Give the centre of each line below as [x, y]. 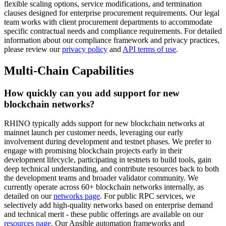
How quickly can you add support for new [92, 93]
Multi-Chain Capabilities [69, 70]
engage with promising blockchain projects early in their [93, 151]
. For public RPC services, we [148, 196]
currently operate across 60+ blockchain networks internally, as [104, 187]
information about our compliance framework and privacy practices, [112, 40]
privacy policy [85, 49]
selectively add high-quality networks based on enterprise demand [108, 205]
